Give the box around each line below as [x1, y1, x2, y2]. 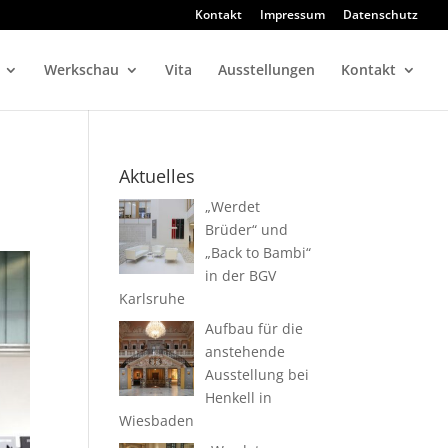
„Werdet [204, 197, 260, 216]
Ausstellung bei [204, 365, 309, 384]
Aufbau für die [204, 319, 303, 338]
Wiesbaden [119, 411, 195, 430]
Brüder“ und [204, 220, 288, 239]
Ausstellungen [218, 60, 315, 79]
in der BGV [204, 266, 276, 285]
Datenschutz [343, 6, 418, 23]
